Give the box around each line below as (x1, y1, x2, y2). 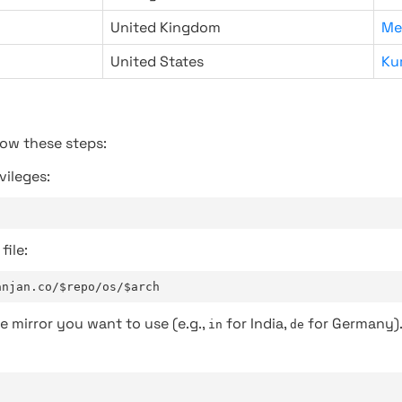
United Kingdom (110, 18, 221, 37)
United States (110, 52, 204, 71)
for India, (223, 314, 290, 333)
